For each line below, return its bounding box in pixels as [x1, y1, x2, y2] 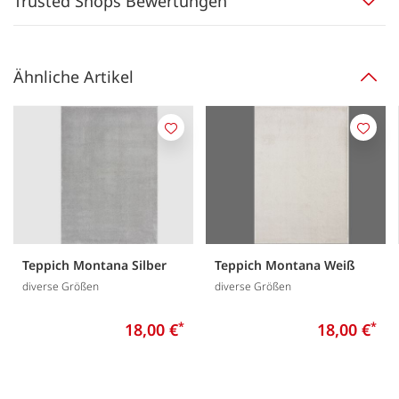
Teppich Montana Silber [22, 256, 167, 273]
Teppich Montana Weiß [215, 256, 355, 273]
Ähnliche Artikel [13, 66, 134, 88]
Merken [169, 128, 216, 146]
